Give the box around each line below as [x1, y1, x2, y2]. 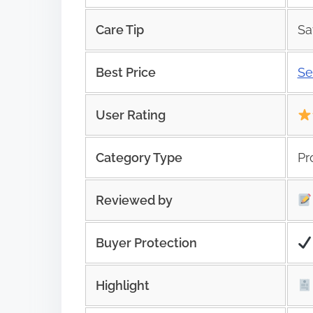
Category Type [95, 150, 182, 165]
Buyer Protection [95, 235, 197, 250]
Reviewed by [95, 192, 173, 208]
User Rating [95, 107, 166, 122]
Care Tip [95, 22, 144, 37]
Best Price [95, 64, 156, 80]
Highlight [95, 277, 150, 293]
